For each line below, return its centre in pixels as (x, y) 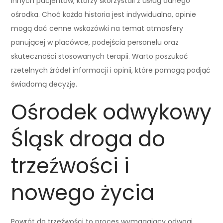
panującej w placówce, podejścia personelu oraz (95, 42)
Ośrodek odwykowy (111, 112)
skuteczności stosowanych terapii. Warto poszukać (100, 56)
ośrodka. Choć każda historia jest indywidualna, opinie (104, 14)
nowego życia (83, 193)
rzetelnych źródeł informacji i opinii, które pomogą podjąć (111, 70)
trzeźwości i (70, 166)
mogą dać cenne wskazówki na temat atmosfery (97, 28)
